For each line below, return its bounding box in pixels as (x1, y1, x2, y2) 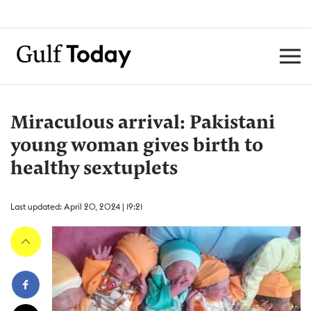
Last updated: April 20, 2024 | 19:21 (10, 201, 142, 212)
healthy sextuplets (10, 160, 178, 179)
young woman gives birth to (10, 137, 263, 156)
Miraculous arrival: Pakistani (10, 114, 275, 133)
